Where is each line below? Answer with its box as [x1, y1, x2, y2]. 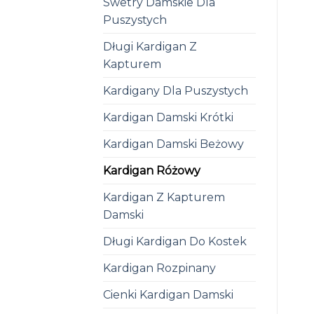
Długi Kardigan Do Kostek [103, 234, 247, 248]
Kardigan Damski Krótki [103, 110, 233, 124]
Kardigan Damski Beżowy [103, 137, 244, 151]
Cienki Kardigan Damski [103, 287, 233, 301]
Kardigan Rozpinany [103, 261, 216, 275]
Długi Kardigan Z [103, 39, 197, 53]
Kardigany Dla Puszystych [103, 83, 248, 97]
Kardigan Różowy [103, 163, 200, 177]
